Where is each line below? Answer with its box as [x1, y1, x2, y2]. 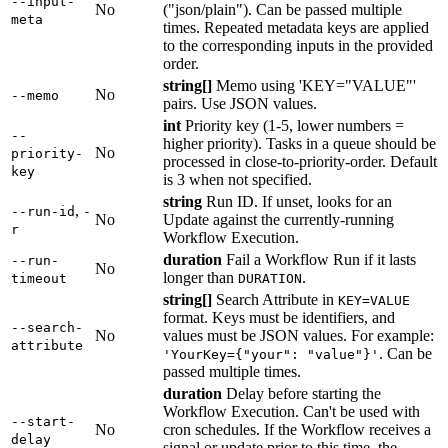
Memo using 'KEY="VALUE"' [212, 77, 416, 95]
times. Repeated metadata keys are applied [163, 19, 429, 37]
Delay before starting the [222, 385, 381, 403]
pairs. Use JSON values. [163, 95, 317, 113]
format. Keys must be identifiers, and [163, 309, 395, 327]
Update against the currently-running [163, 211, 394, 229]
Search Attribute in [212, 291, 338, 309]
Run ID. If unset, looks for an [202, 193, 392, 211]
